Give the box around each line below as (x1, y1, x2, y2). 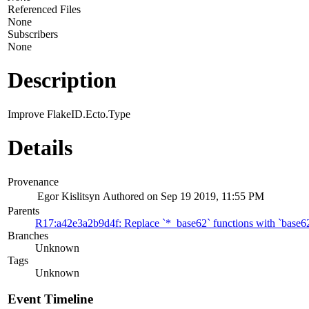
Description (8, 68, 117, 93)
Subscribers (8, 28, 58, 40)
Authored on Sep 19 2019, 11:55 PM (103, 190, 264, 202)
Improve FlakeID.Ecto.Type (8, 108, 130, 120)
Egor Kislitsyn (37, 190, 100, 202)
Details (8, 135, 72, 161)
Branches (8, 229, 48, 241)
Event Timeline (8, 292, 93, 307)
